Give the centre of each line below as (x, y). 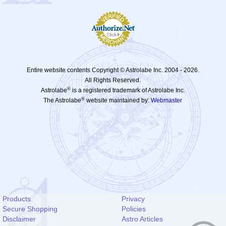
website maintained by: (118, 101)
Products (17, 199)
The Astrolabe (63, 101)
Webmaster (167, 101)
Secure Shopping (30, 209)
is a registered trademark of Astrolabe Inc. (128, 91)
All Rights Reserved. (113, 80)
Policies (134, 209)
